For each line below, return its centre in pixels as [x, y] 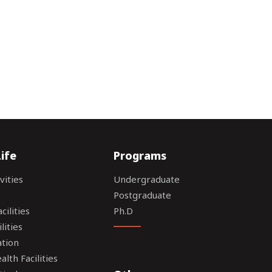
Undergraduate [147, 179]
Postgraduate [143, 195]
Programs [140, 155]
